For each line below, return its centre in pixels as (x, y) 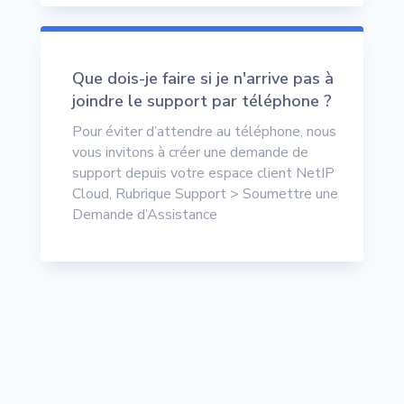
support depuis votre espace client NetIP (203, 173)
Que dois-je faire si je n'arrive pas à (202, 78)
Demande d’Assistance (144, 214)
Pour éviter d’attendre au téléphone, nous (204, 131)
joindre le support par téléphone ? (202, 101)
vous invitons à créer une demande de (190, 152)
